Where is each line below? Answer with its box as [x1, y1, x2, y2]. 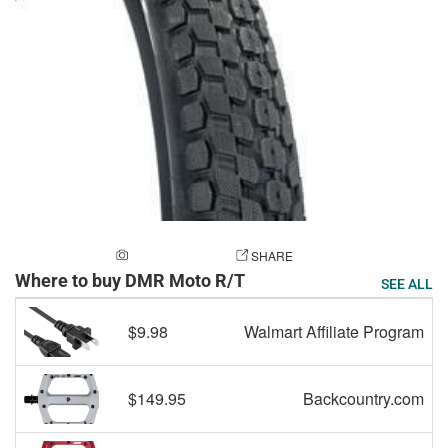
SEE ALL [381, 276, 433, 292]
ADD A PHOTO [130, 247, 213, 264]
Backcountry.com [303, 387, 424, 410]
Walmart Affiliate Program [244, 320, 424, 343]
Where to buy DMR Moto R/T [15, 270, 257, 291]
